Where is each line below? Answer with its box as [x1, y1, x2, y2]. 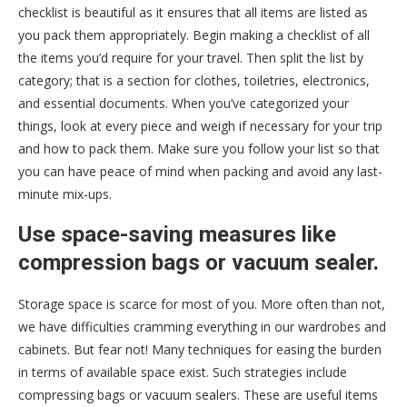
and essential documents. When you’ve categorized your [18, 94, 349, 112]
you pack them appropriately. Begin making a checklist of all [18, 25, 370, 44]
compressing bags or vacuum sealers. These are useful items [18, 385, 378, 403]
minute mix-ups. [18, 184, 112, 203]
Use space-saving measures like [18, 221, 336, 247]
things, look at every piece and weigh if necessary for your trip [18, 116, 382, 134]
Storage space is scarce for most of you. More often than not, [18, 294, 385, 313]
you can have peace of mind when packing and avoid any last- [18, 162, 382, 180]
